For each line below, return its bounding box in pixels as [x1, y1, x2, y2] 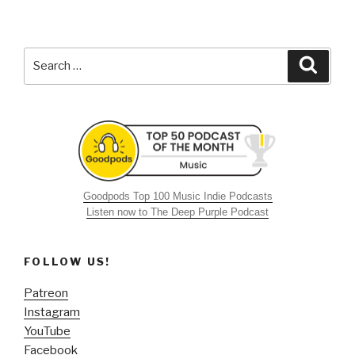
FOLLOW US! [24, 254, 111, 268]
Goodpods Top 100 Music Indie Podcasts [82, 189, 273, 202]
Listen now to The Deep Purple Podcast [86, 205, 269, 218]
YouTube [24, 324, 71, 339]
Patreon [24, 286, 68, 301]
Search [23, 48, 67, 63]
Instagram [24, 305, 80, 320]
